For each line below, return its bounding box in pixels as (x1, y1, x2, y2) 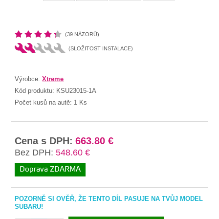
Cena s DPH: (15, 135, 73, 146)
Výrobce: (15, 75, 43, 83)
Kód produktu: (15, 87, 57, 94)
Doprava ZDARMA (20, 164, 81, 174)
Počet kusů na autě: (15, 98, 74, 106)
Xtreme (42, 75, 64, 83)
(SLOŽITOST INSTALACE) (68, 45, 133, 51)
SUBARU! (15, 202, 44, 210)
